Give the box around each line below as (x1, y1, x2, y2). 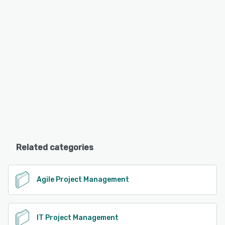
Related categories (16, 143, 93, 153)
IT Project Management (37, 213, 119, 222)
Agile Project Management (37, 175, 129, 184)
